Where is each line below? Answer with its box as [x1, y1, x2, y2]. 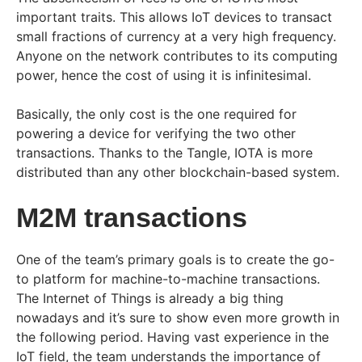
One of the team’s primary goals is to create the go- [16, 250, 335, 267]
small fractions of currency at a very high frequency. [16, 27, 336, 44]
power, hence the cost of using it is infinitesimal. [16, 66, 311, 83]
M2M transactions [16, 201, 247, 233]
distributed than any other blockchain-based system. [16, 163, 339, 180]
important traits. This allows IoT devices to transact [16, 8, 332, 25]
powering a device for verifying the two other [16, 124, 296, 141]
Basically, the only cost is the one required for [16, 105, 297, 122]
